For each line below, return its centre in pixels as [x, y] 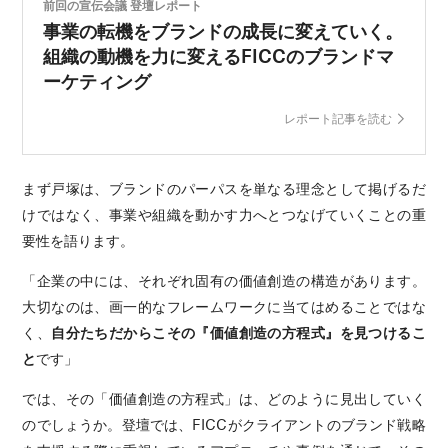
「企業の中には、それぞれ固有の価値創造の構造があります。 [224, 280]
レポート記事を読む [337, 118]
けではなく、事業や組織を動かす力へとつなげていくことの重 [224, 214]
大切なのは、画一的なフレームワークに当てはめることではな [224, 306]
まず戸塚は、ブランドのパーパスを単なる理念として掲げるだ [224, 188]
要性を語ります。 [78, 240]
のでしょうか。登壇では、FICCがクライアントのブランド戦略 [224, 424]
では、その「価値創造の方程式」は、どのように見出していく [224, 398]
